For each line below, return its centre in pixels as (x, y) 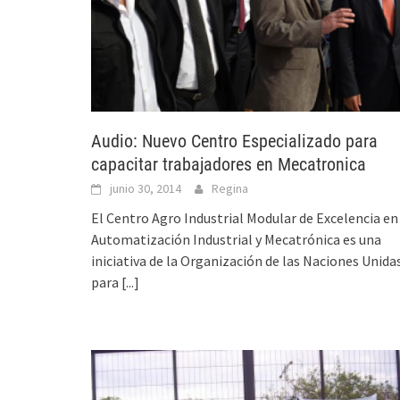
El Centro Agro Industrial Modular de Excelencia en (245, 217)
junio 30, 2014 (146, 188)
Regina (230, 188)
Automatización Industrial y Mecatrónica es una (236, 239)
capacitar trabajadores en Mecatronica (229, 164)
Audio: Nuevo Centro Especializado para (234, 141)
